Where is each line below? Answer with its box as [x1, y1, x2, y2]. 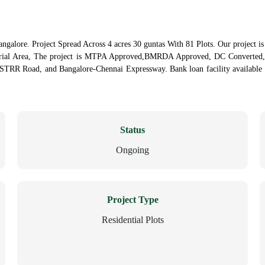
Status [120, 125, 145, 135]
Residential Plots [101, 215, 164, 225]
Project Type [106, 195, 159, 205]
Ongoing [116, 145, 149, 155]
